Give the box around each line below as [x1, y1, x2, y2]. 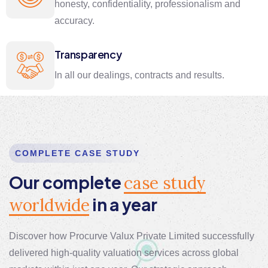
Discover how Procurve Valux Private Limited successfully [9, 230, 254, 241]
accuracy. [54, 15, 95, 26]
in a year [89, 193, 157, 215]
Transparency [54, 47, 122, 61]
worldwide [9, 194, 90, 216]
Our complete [9, 171, 124, 193]
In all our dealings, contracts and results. [54, 69, 224, 80]
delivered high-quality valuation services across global [9, 247, 239, 258]
